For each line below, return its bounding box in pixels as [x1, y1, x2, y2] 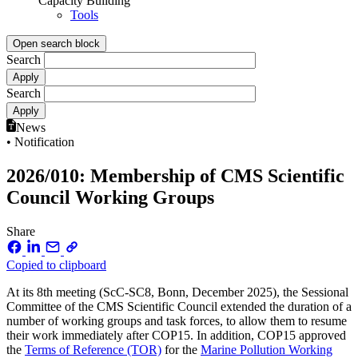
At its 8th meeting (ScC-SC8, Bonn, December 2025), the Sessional [6, 284, 348, 299]
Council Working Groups [6, 186, 214, 208]
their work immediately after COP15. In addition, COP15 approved [6, 328, 346, 342]
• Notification [6, 134, 74, 149]
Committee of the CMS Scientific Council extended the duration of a [6, 299, 352, 313]
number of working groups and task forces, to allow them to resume [6, 313, 347, 328]
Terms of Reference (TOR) [25, 342, 161, 356]
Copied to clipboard [6, 257, 106, 272]
